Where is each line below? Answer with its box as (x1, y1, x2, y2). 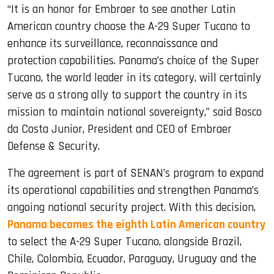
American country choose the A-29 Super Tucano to (7, 18, 250, 34)
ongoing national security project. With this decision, (7, 199, 256, 215)
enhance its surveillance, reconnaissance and (7, 35, 218, 51)
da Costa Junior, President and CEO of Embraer (7, 121, 232, 137)
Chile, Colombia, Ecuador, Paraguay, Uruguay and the (7, 251, 256, 267)
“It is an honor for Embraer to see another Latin (7, 1, 235, 17)
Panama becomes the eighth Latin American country (7, 217, 265, 232)
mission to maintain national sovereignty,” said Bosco (7, 104, 262, 120)
